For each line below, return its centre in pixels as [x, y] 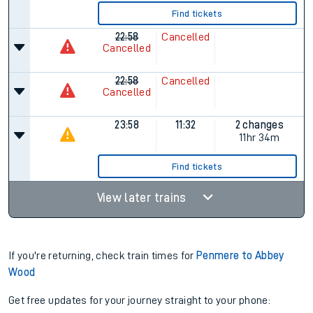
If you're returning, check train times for [103, 256]
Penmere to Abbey [240, 256]
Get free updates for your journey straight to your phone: [139, 300]
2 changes [259, 125]
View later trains [143, 198]
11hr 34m [259, 138]
